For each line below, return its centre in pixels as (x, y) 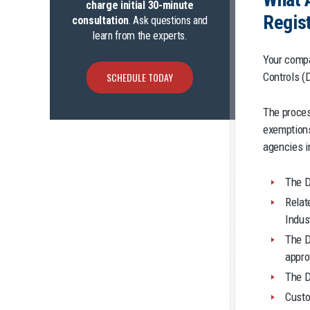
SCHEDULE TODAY (140, 77)
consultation (100, 21)
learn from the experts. (140, 36)
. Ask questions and (168, 21)
